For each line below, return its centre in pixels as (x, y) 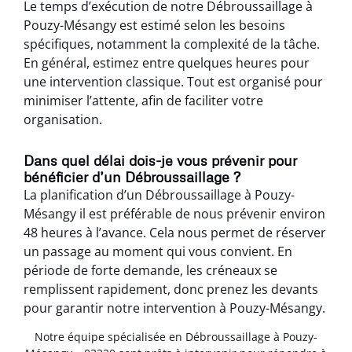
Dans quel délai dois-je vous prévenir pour (160, 160)
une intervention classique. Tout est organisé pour (173, 81)
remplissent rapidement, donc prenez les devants (171, 289)
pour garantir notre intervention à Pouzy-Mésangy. (174, 308)
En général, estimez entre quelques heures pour (167, 62)
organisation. (63, 119)
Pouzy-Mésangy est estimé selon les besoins (154, 25)
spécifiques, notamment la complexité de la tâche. (172, 44)
